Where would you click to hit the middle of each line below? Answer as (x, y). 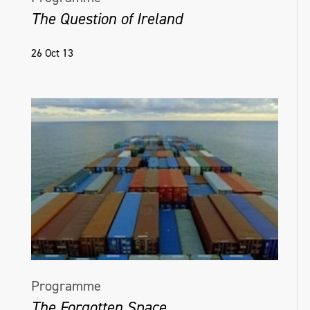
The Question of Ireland (107, 19)
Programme (66, 286)
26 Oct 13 (52, 53)
